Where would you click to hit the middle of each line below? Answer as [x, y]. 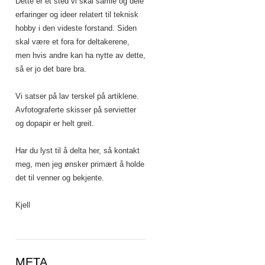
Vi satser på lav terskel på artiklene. [77, 96]
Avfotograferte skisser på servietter [76, 110]
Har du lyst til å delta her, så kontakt [77, 151]
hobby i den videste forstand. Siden [76, 28]
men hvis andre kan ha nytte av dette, [80, 55]
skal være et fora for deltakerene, [72, 42]
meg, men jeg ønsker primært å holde [80, 164]
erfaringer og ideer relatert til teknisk [77, 14]
